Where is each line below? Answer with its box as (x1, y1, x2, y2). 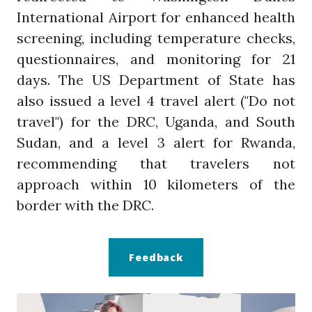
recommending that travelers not (17, 155, 295, 172)
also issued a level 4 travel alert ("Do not (17, 92, 295, 109)
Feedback (129, 251, 183, 264)
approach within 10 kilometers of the (17, 175, 295, 193)
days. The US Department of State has (17, 71, 295, 88)
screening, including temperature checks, (17, 29, 295, 47)
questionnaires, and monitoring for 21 (17, 50, 295, 68)
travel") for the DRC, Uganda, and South (17, 113, 295, 130)
